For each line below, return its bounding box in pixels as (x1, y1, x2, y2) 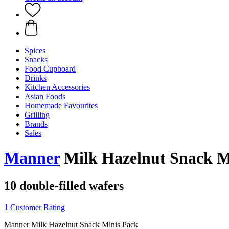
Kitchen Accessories (25, 83, 90, 91)
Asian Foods (25, 92, 65, 101)
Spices (25, 46, 45, 55)
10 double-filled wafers (4, 178, 124, 192)
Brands (25, 120, 48, 128)
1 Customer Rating (4, 202, 65, 212)
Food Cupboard (25, 64, 76, 73)
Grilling (25, 110, 50, 119)
